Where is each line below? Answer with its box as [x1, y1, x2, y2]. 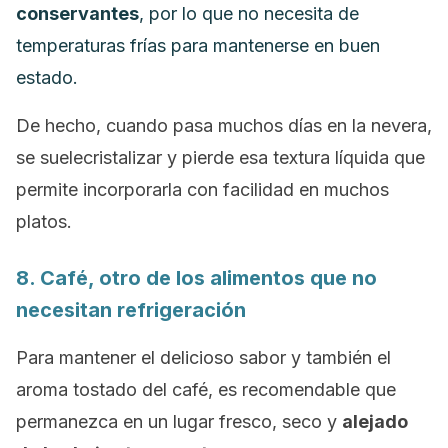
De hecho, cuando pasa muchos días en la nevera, [16, 115, 432, 136]
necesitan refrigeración [16, 298, 246, 322]
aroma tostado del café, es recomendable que [16, 379, 396, 400]
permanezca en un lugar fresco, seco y [16, 411, 342, 432]
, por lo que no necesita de [139, 3, 359, 24]
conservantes [16, 3, 139, 24]
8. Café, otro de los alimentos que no [16, 266, 377, 290]
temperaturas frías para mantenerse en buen [16, 35, 380, 56]
